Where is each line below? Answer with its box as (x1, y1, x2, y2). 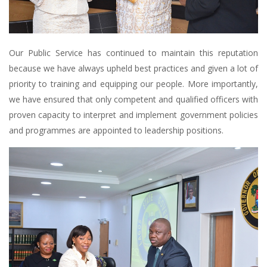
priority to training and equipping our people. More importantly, (9, 78, 258, 89)
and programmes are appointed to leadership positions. (9, 125, 223, 136)
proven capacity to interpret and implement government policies (9, 109, 258, 120)
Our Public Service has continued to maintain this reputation (9, 47, 258, 58)
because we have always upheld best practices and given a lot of (9, 63, 258, 74)
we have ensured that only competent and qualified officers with (9, 94, 258, 105)
